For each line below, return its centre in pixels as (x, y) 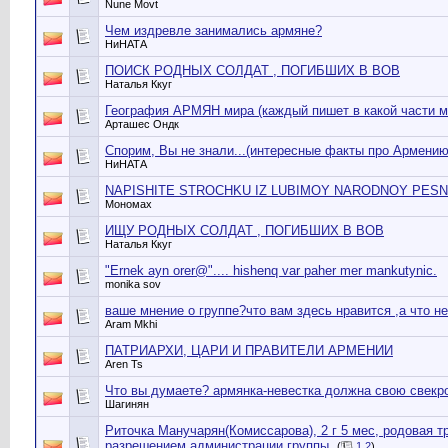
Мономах (128, 204)
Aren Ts (124, 364)
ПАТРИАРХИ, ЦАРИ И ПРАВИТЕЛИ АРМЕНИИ (249, 350)
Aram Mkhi (131, 324)
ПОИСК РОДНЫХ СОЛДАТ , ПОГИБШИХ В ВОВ (252, 70)
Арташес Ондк (142, 124)
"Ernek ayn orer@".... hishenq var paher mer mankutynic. (271, 270)
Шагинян (127, 404)
